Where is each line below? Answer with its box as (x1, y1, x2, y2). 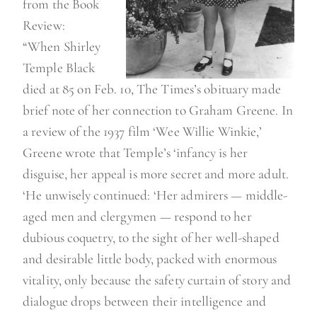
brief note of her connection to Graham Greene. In (23, 102, 293, 120)
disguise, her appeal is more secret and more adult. (23, 166, 289, 183)
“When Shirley (23, 38, 101, 56)
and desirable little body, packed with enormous (23, 250, 277, 268)
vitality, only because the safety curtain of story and (23, 272, 292, 289)
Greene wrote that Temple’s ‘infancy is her (23, 144, 248, 162)
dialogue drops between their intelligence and (23, 293, 267, 311)
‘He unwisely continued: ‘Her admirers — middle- (23, 187, 288, 204)
